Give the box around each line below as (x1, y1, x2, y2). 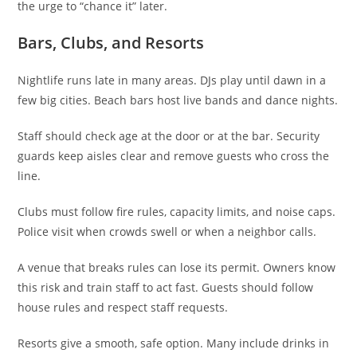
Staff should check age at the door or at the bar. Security (18, 127, 320, 143)
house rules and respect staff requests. (18, 299, 229, 315)
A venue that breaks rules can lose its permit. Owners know (18, 259, 336, 275)
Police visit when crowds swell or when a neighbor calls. (18, 223, 317, 239)
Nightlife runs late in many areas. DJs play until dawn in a (18, 72, 327, 88)
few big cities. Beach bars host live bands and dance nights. (18, 92, 339, 108)
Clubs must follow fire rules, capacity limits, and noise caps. (18, 203, 336, 219)
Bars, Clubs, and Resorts (18, 31, 205, 53)
